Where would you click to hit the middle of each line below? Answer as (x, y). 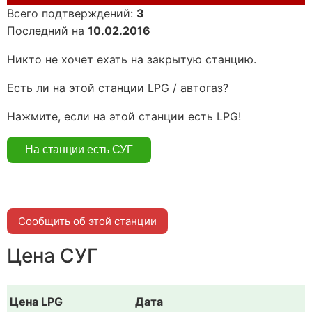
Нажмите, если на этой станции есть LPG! (124, 116)
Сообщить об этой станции (87, 221)
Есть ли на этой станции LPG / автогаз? (118, 87)
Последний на (47, 30)
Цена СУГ (53, 256)
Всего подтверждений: (72, 13)
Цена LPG (36, 301)
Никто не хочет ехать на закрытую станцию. (132, 59)
